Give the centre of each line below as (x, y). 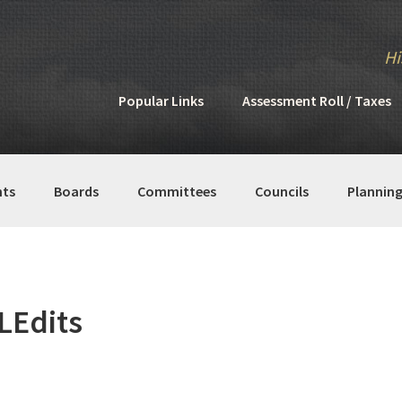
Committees (177, 191)
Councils (282, 191)
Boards (76, 191)
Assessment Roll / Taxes (317, 100)
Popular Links (161, 100)
